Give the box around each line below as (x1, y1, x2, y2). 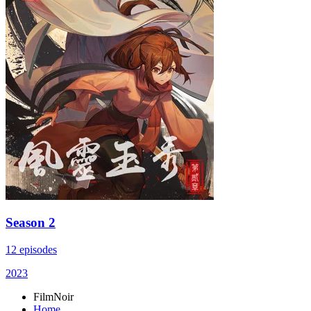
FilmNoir (33, 291, 74, 303)
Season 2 (6, 215, 56, 230)
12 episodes (6, 244, 57, 256)
